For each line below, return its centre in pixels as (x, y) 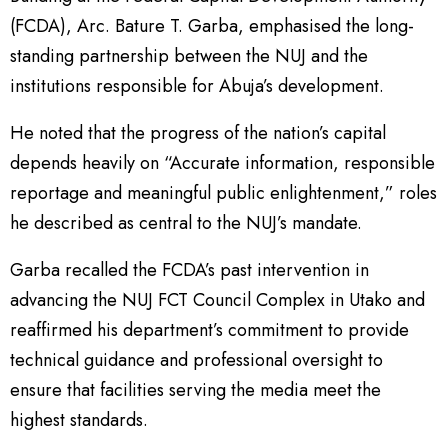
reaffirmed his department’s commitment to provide (209, 329)
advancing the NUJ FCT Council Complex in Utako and (217, 299)
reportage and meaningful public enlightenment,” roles (223, 192)
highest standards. (79, 419)
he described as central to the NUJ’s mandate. (186, 222)
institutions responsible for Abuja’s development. (197, 85)
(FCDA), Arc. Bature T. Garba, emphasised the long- (212, 25)
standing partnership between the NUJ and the (189, 55)
